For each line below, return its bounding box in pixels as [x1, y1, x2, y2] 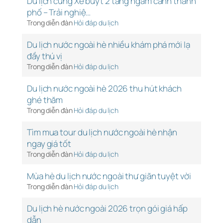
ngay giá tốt [27, 138, 71, 150]
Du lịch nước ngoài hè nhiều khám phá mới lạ [27, 39, 190, 51]
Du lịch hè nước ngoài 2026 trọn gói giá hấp [27, 203, 188, 215]
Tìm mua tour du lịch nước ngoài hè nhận [27, 126, 178, 138]
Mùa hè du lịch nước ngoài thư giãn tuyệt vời [27, 170, 191, 182]
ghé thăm [27, 94, 63, 106]
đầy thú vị [27, 50, 62, 62]
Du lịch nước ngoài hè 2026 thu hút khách [27, 83, 182, 95]
